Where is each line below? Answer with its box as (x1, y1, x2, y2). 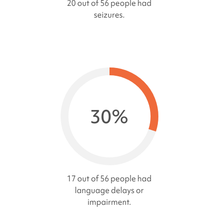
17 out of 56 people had (67, 173, 152, 184)
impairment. (88, 196, 131, 207)
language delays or (75, 184, 144, 196)
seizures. (94, 9, 125, 20)
